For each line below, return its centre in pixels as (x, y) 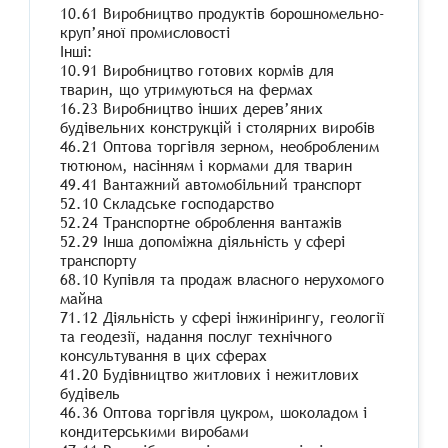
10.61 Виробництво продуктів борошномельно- (222, 13)
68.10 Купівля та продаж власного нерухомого (222, 279)
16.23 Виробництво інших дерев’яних (191, 108)
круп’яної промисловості (145, 32)
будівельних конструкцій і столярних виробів (217, 127)
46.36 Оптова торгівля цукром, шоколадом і (213, 412)
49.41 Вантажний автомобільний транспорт (211, 184)
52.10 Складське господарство (167, 203)
